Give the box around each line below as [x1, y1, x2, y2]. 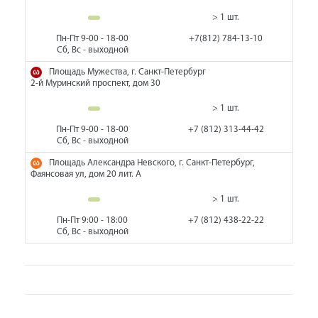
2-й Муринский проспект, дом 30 [31, 79, 160, 88]
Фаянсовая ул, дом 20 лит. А [31, 170, 141, 179]
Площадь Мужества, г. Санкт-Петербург [49, 67, 206, 77]
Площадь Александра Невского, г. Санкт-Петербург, [49, 158, 255, 168]
